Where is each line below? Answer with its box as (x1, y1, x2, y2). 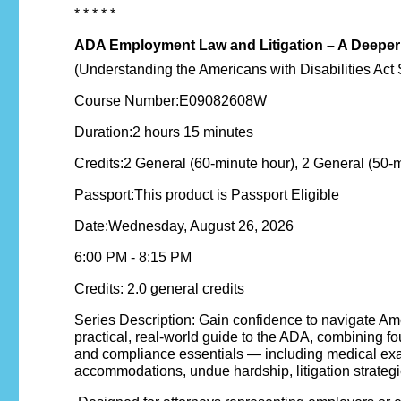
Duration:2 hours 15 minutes (74, 124, 253, 141)
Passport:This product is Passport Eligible (74, 187, 339, 203)
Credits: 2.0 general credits (74, 281, 244, 297)
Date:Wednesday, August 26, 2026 (74, 218, 294, 235)
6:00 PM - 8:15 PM (74, 250, 192, 266)
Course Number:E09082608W (74, 93, 267, 109)
